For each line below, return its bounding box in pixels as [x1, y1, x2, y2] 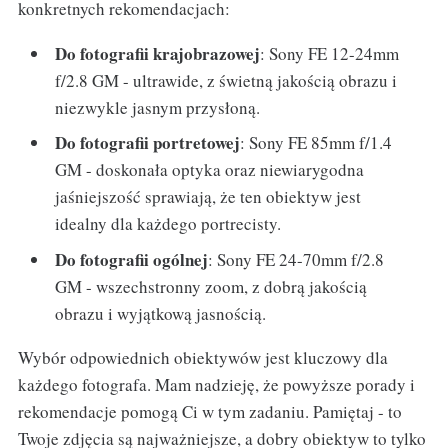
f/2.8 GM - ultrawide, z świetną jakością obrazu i [55, 68, 398, 92]
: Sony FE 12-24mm [260, 41, 400, 65]
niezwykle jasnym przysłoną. [55, 95, 261, 119]
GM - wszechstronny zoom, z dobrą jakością [55, 274, 368, 298]
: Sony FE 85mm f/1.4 [240, 131, 393, 155]
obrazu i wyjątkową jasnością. [55, 301, 267, 325]
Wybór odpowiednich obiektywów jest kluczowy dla [17, 346, 388, 370]
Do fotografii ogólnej [55, 246, 209, 272]
